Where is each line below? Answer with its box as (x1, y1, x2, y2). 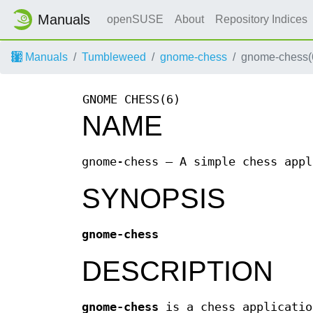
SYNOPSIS (82, 183, 226, 214)
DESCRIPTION (82, 256, 273, 287)
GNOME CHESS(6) (82, 93, 180, 107)
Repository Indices (215, 13, 310, 25)
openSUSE (107, 13, 163, 25)
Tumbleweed (82, 51, 146, 63)
